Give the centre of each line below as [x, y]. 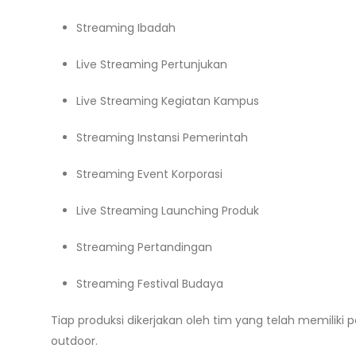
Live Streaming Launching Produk [168, 211]
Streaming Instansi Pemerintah [162, 137]
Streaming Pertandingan [144, 247]
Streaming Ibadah [126, 28]
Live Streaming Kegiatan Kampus [168, 101]
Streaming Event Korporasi [149, 174]
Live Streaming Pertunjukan [152, 64]
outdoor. [74, 341]
